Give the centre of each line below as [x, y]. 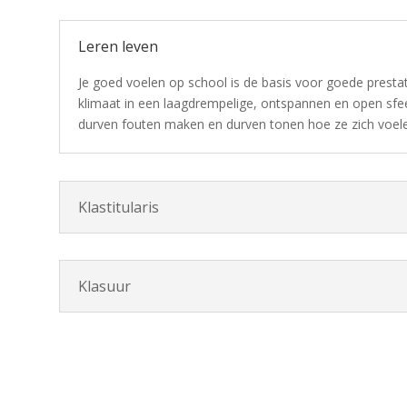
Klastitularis [118, 207]
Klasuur [104, 287]
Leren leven [118, 47]
